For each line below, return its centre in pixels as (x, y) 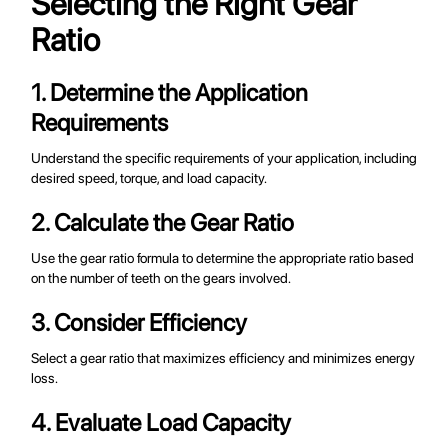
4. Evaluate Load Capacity (161, 423)
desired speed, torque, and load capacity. (149, 178)
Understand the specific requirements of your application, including (224, 158)
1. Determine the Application (170, 93)
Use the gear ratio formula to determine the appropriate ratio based (223, 258)
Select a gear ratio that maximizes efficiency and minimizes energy (223, 358)
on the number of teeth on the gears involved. (161, 278)
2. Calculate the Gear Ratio (163, 223)
